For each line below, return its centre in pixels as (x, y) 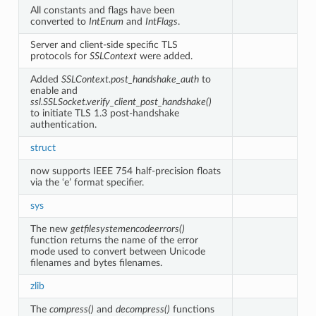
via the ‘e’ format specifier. (87, 182)
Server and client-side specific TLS (104, 44)
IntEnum (106, 21)
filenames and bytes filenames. (96, 262)
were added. (164, 56)
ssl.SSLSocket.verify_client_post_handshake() (121, 102)
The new (50, 229)
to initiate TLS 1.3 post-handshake (104, 113)
